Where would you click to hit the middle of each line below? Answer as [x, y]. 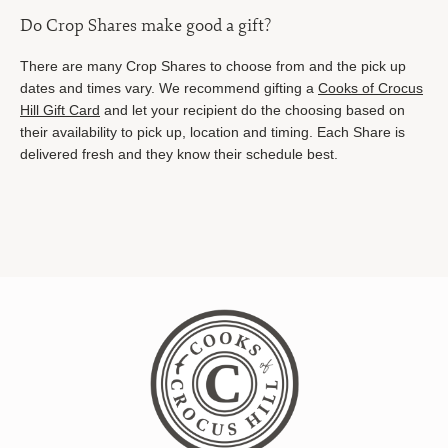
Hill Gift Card [60, 110]
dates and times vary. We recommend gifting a [169, 88]
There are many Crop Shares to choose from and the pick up [213, 66]
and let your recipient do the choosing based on [252, 110]
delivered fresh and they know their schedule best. [179, 154]
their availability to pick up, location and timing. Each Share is [212, 132]
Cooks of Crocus [370, 88]
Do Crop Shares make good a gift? [145, 24]
